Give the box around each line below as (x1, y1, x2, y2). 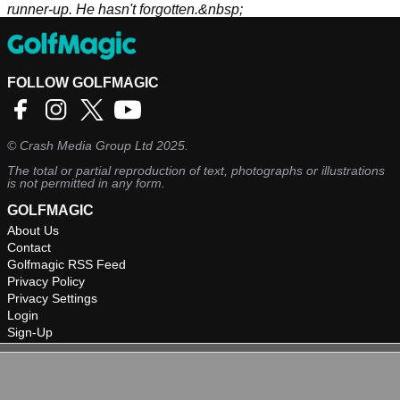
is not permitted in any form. (7, 176, 165, 191)
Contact (7, 240, 51, 255)
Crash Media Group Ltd (20, 138, 153, 154)
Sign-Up (7, 325, 53, 340)
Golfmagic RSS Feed (7, 257, 126, 272)
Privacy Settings (7, 291, 97, 306)
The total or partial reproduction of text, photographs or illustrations (7, 163, 385, 179)
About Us (7, 223, 59, 238)
